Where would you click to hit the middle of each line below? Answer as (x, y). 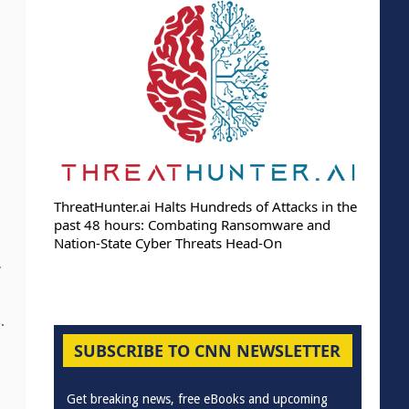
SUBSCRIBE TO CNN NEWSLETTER (208, 350)
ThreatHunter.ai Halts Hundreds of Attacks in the (205, 206)
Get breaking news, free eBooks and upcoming (197, 399)
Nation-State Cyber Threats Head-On (168, 242)
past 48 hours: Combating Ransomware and (192, 224)
